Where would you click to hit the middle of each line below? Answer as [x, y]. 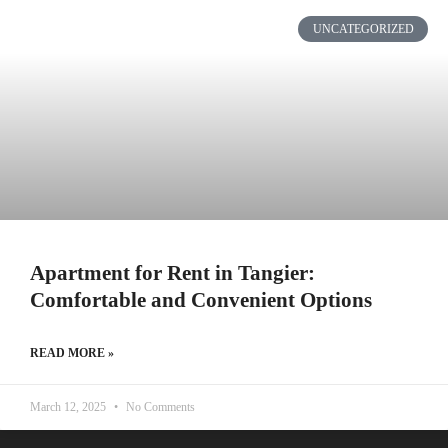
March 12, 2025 [69, 407]
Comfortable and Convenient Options [201, 300]
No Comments [159, 407]
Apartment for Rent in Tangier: [172, 273]
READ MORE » [72, 353]
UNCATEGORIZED [363, 29]
